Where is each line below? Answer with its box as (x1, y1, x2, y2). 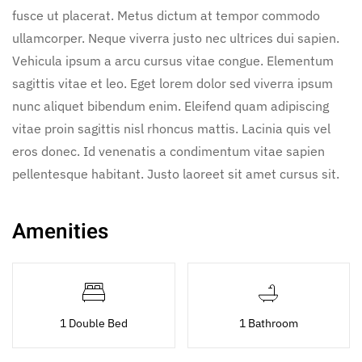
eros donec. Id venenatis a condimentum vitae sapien (12, 142, 325, 159)
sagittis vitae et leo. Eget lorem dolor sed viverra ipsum (12, 74, 333, 91)
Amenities (12, 216, 108, 247)
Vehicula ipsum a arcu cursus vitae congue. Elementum (12, 52, 334, 69)
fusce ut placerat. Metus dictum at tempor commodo (12, 6, 320, 23)
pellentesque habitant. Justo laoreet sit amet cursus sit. (12, 165, 339, 182)
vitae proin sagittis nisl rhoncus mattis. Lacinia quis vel (12, 120, 330, 137)
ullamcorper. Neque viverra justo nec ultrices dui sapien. (12, 29, 339, 46)
